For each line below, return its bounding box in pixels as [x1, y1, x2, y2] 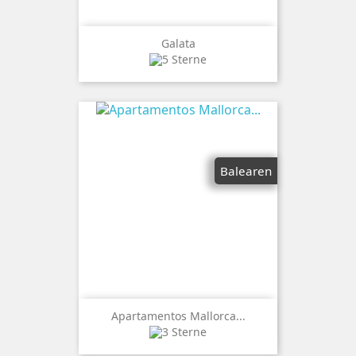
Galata [161, 35, 195, 51]
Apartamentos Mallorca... [110, 308, 246, 323]
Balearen [220, 162, 272, 179]
